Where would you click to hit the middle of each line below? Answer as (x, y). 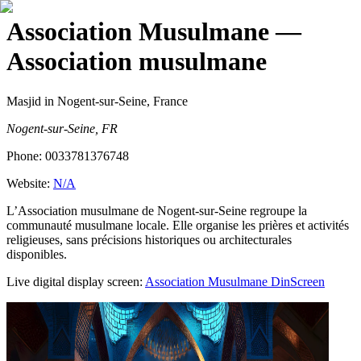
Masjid (24, 101)
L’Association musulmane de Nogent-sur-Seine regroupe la (157, 210)
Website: (30, 183)
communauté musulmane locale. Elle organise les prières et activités (178, 225)
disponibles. (37, 254)
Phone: (26, 156)
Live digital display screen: (75, 281)
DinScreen (296, 281)
